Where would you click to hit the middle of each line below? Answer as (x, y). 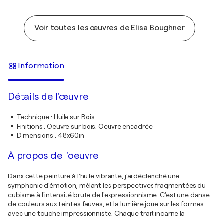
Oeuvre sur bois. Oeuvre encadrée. (100, 126)
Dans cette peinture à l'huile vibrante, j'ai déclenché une (94, 176)
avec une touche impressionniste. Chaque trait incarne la (97, 213)
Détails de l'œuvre (48, 97)
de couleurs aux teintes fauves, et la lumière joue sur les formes (106, 204)
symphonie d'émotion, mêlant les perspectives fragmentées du (107, 185)
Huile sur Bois (74, 117)
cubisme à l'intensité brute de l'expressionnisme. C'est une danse (109, 195)
